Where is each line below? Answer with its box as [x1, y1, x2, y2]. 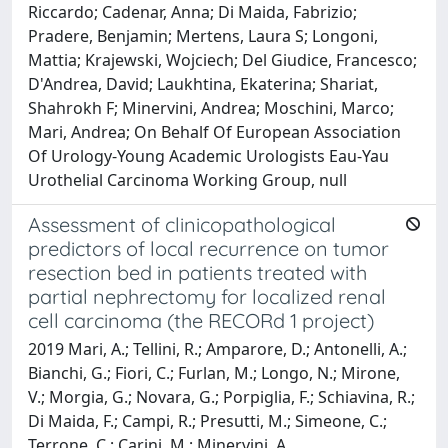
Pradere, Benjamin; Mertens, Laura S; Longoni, [28, 24, 378, 47]
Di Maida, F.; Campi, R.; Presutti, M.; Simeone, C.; [28, 409, 387, 432]
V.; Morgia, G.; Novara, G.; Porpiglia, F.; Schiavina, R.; [28, 385, 415, 408]
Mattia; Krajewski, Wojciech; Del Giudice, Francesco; [28, 48, 417, 71]
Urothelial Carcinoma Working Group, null [28, 168, 347, 191]
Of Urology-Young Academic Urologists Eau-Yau [28, 144, 389, 167]
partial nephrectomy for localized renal [28, 283, 386, 309]
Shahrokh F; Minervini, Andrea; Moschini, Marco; [28, 96, 394, 119]
